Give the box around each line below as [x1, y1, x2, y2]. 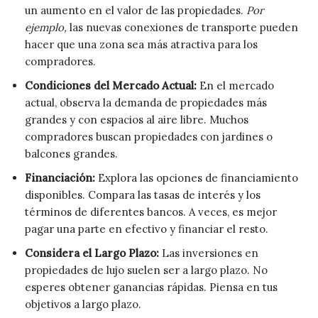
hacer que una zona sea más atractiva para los [25, 37, 258, 51]
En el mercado [197, 78, 274, 92]
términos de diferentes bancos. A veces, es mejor [25, 204, 277, 219]
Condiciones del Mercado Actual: [25, 78, 197, 92]
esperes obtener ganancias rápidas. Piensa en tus [25, 280, 278, 294]
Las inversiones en [159, 246, 258, 260]
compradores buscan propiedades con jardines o [25, 129, 273, 143]
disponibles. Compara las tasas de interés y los [25, 187, 261, 202]
